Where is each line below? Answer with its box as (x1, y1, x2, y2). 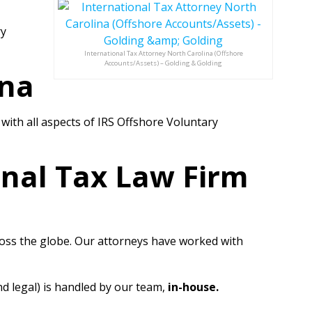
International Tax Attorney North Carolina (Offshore (84, 49, 243, 58)
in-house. (168, 279, 219, 295)
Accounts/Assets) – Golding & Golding (104, 58, 222, 68)
